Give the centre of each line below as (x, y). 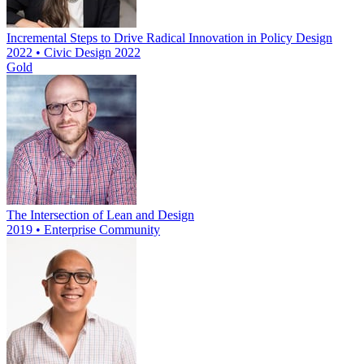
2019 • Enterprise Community (83, 230)
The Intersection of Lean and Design (100, 215)
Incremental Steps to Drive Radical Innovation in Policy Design (169, 38)
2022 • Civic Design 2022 (74, 53)
